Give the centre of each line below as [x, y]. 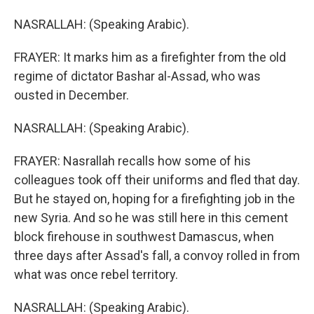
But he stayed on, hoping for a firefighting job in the [155, 199]
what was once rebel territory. [96, 274]
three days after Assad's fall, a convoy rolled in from [157, 255]
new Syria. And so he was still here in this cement [151, 218]
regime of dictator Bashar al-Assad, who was [137, 76]
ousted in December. [71, 95]
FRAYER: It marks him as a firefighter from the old [150, 57]
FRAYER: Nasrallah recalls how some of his [132, 161]
